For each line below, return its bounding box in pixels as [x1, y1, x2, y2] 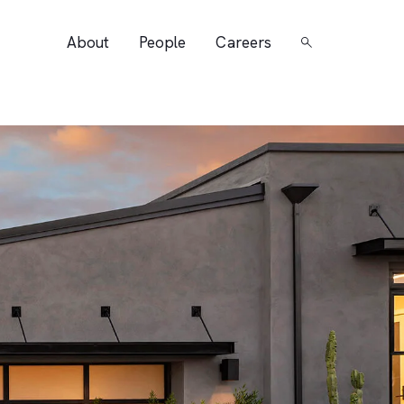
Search [301, 32, 351, 52]
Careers [216, 32, 271, 52]
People [138, 32, 187, 52]
